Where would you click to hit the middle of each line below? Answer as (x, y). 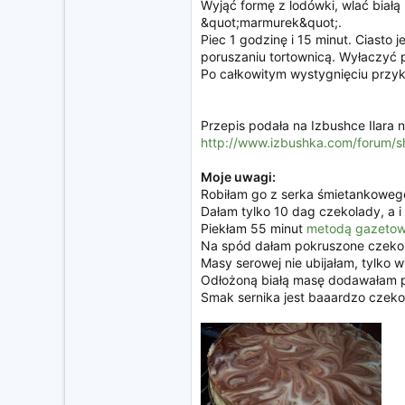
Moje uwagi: (238, 177)
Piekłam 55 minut (254, 228)
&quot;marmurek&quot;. (271, 22)
